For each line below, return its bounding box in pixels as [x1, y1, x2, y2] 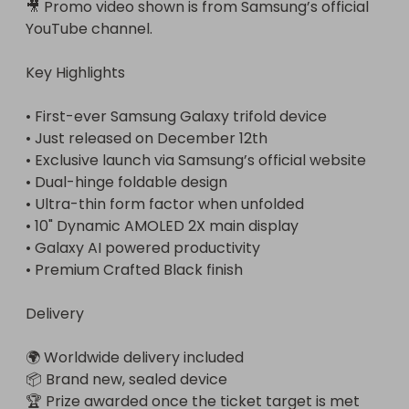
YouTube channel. [26, 18, 152, 39]
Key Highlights [26, 62, 125, 83]
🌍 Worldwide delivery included [26, 347, 244, 368]
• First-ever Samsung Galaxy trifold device [26, 106, 327, 127]
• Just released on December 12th [26, 128, 267, 149]
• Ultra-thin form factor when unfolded [26, 194, 304, 215]
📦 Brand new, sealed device [26, 369, 227, 390]
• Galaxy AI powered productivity [26, 237, 260, 258]
